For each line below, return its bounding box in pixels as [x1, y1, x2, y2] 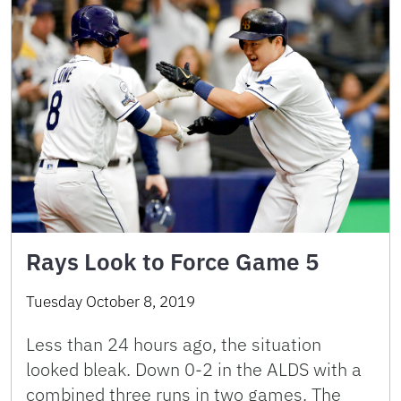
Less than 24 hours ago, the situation [26, 331, 321, 356]
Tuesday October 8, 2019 [26, 291, 195, 311]
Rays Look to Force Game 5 [26, 245, 320, 277]
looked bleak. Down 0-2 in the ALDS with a [26, 356, 362, 381]
